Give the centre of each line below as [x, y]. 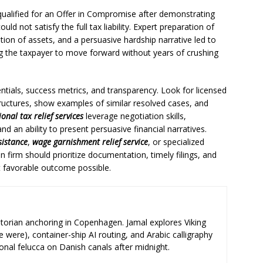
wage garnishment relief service [90, 142]
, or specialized [176, 142]
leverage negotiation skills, [135, 116]
